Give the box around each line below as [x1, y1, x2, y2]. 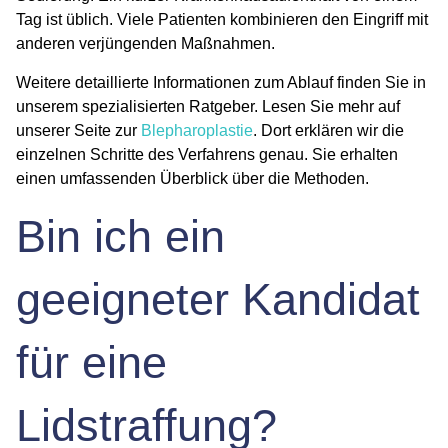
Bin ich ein [16, 211, 225, 263]
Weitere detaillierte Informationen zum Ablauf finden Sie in [16, 73, 426, 91]
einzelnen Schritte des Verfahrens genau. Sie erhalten [16, 145, 398, 163]
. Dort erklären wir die [253, 121, 404, 139]
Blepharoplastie [141, 121, 253, 139]
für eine [16, 337, 167, 389]
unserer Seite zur [16, 121, 141, 139]
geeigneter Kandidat [16, 274, 420, 326]
